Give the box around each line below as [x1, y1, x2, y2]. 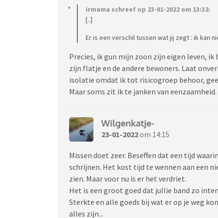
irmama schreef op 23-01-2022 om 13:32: [86, 4, 210, 14]
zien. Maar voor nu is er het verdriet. [69, 173, 188, 183]
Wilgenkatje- [101, 118, 154, 129]
